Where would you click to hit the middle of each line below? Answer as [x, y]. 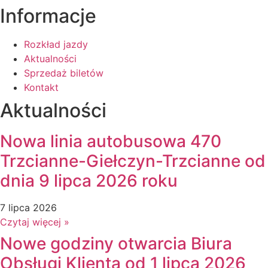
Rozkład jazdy [56, 44]
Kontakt [41, 87]
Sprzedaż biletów [64, 73]
